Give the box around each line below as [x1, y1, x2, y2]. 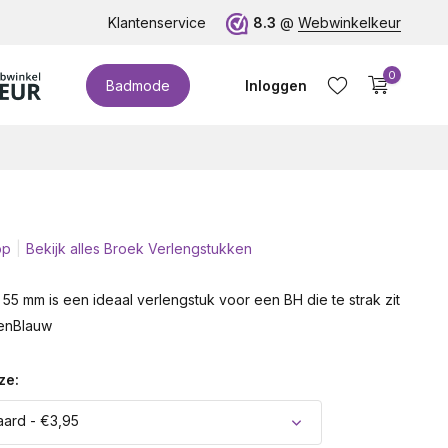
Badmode [106, 76, 170, 94]
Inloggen [245, 76, 307, 94]
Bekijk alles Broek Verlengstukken [25, 240, 252, 257]
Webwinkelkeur [298, 14, 401, 31]
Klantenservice [108, 14, 206, 31]
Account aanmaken [208, 270, 345, 288]
